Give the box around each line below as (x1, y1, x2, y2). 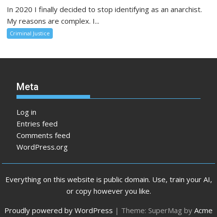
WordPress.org (16, 141, 68, 152)
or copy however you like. (66, 186, 151, 196)
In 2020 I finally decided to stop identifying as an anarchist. (7, 4, 202, 14)
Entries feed (16, 118, 58, 128)
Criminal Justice (10, 29, 50, 37)
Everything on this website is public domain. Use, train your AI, (5, 174, 212, 185)
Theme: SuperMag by (121, 205, 194, 216)
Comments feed (16, 130, 71, 140)
